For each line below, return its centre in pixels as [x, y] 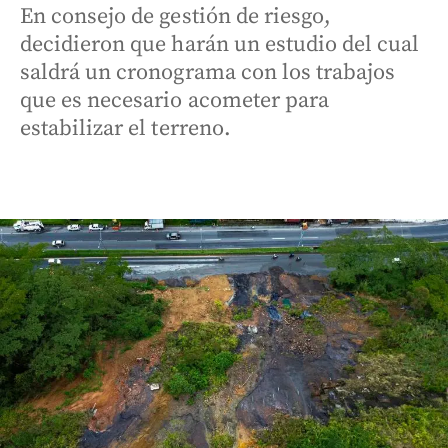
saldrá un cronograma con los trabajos [208, 72]
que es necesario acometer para [174, 100]
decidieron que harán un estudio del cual [220, 44]
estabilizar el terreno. [125, 128]
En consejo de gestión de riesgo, [176, 16]
